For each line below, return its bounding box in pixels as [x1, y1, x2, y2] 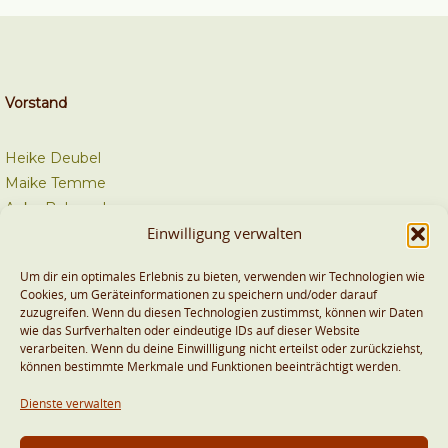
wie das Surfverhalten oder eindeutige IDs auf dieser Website [20, 322, 360, 338]
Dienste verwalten [20, 395, 121, 411]
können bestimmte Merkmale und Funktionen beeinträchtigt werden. [20, 358, 401, 374]
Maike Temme [5, 173, 106, 192]
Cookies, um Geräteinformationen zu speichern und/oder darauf [20, 286, 377, 302]
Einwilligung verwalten [146, 223, 302, 243]
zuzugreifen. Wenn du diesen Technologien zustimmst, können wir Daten [20, 304, 423, 320]
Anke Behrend [5, 198, 106, 217]
